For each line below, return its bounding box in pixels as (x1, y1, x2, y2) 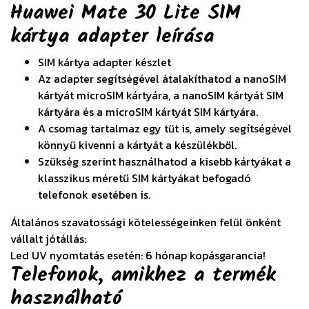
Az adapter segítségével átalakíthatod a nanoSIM (38, 70, 286, 88)
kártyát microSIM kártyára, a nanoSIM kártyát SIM (38, 87, 283, 104)
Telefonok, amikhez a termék (10, 259, 276, 292)
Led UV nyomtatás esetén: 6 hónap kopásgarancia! (10, 247, 266, 264)
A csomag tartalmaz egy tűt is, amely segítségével (38, 120, 292, 137)
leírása (156, 21, 215, 53)
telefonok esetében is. (38, 186, 150, 203)
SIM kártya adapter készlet (38, 54, 171, 71)
